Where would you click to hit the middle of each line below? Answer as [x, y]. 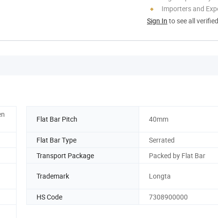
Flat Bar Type [56, 140]
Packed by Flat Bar [177, 155]
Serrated [162, 140]
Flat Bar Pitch [57, 119]
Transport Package [65, 155]
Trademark [53, 176]
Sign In [157, 20]
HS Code [49, 197]
